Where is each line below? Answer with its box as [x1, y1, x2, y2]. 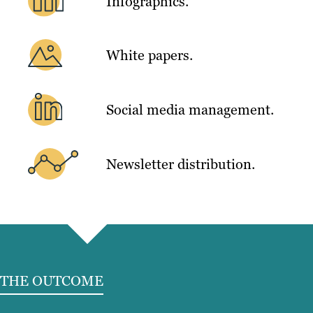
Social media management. [106, 100, 274, 119]
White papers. [106, 45, 193, 64]
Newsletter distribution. [106, 154, 255, 173]
